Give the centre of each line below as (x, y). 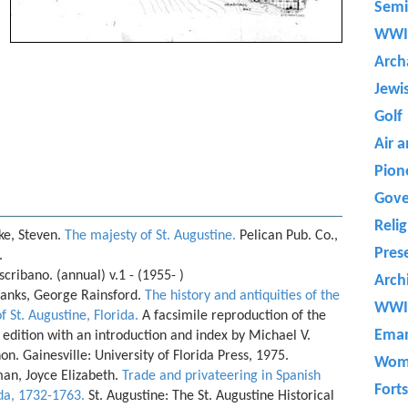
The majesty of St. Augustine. (150, 236)
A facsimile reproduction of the (232, 316)
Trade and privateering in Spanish (221, 376)
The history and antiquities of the (242, 296)
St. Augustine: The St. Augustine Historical (209, 396)
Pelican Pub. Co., (287, 236)
